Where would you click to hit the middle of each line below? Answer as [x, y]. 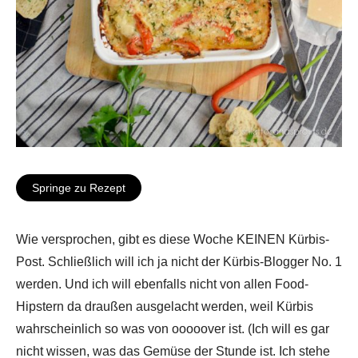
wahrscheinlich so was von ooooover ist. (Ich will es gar [173, 328]
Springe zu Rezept [79, 187]
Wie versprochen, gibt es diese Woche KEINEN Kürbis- [173, 239]
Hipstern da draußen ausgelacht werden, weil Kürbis [165, 306]
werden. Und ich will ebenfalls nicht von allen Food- [162, 284]
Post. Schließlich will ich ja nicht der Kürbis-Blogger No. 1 [179, 261]
